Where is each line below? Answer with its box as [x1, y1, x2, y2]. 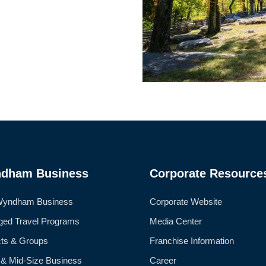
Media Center [150, 216, 202, 226]
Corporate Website [150, 196, 222, 207]
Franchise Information [150, 235, 234, 246]
